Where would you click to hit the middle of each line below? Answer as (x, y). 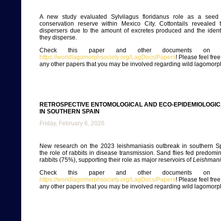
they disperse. (58, 37)
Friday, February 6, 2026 (72, 123)
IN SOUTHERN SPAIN (70, 111)
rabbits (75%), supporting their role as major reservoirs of (116, 160)
